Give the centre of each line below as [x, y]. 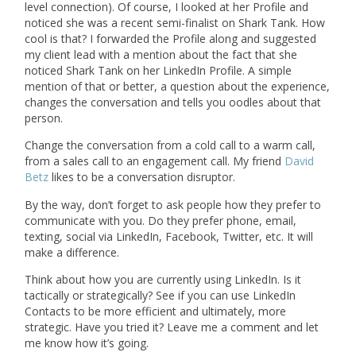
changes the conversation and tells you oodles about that [173, 102]
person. [44, 118]
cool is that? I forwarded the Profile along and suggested [171, 38]
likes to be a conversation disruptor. [142, 177]
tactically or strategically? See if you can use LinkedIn [161, 296]
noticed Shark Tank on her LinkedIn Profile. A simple [159, 70]
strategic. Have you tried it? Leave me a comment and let [172, 327]
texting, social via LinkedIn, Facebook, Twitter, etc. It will [169, 236]
